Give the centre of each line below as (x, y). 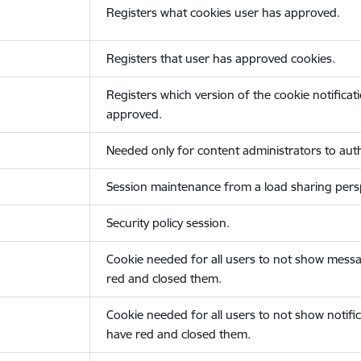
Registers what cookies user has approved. (223, 12)
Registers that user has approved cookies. (220, 58)
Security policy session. (168, 223)
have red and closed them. (178, 334)
